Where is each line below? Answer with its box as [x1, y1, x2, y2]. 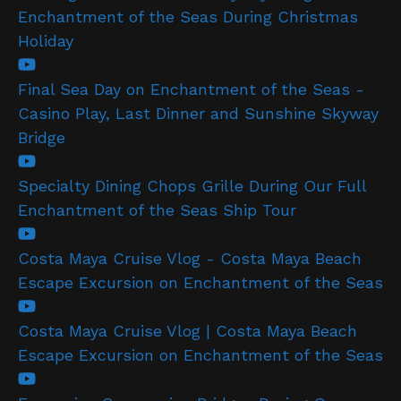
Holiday [18, 30, 73, 50]
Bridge [18, 127, 65, 147]
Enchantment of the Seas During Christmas [18, 6, 358, 26]
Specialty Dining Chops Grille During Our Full [18, 175, 366, 195]
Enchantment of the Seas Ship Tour [18, 200, 296, 219]
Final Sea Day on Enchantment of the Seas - [18, 79, 364, 98]
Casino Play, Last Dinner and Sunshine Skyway [18, 103, 379, 123]
